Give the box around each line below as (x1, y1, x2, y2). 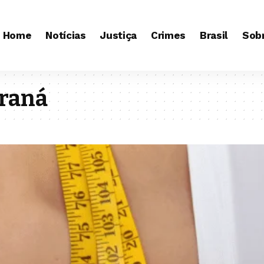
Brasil (200, 29, 229, 41)
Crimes (151, 29, 186, 41)
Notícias (45, 29, 86, 41)
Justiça (100, 29, 137, 41)
